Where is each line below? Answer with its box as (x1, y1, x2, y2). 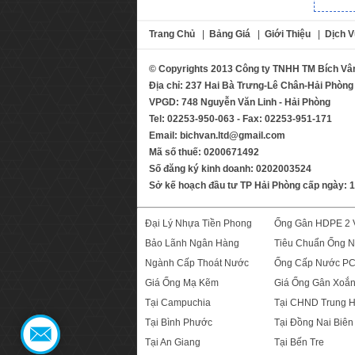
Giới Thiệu (265, 29, 311, 40)
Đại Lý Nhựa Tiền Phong (145, 218, 252, 230)
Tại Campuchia (145, 297, 211, 309)
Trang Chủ (149, 29, 195, 40)
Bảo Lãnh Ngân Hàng (145, 238, 239, 250)
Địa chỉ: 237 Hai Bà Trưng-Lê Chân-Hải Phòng (149, 80, 353, 92)
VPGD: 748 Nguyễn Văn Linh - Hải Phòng (149, 97, 330, 109)
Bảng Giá (209, 29, 250, 40)
